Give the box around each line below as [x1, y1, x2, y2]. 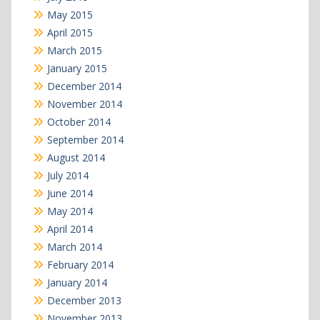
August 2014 [46, 150, 105, 164]
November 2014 [46, 96, 122, 111]
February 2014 [46, 257, 114, 271]
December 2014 [46, 79, 121, 93]
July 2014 [46, 168, 89, 182]
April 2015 [46, 25, 93, 39]
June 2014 [46, 186, 93, 200]
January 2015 [46, 61, 107, 75]
